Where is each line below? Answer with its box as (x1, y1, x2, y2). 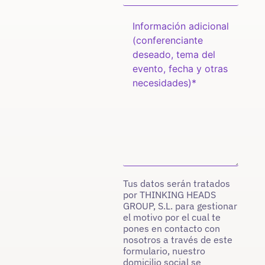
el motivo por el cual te (123, 211, 221, 224)
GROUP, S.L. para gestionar (123, 200, 238, 212)
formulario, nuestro (123, 245, 206, 257)
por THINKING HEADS (123, 189, 216, 201)
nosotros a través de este (123, 234, 233, 246)
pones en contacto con (123, 222, 221, 235)
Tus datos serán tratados (123, 177, 231, 190)
